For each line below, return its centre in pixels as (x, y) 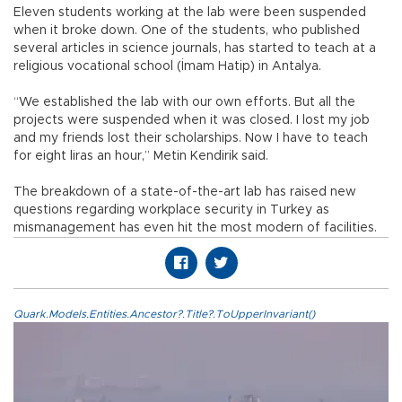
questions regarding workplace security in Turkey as (171, 210)
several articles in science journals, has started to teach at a (195, 48)
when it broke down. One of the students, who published (187, 31)
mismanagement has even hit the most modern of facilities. (195, 228)
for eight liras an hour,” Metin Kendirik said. (141, 156)
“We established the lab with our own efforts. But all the (184, 102)
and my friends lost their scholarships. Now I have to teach (191, 138)
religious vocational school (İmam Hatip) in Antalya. (167, 66)
